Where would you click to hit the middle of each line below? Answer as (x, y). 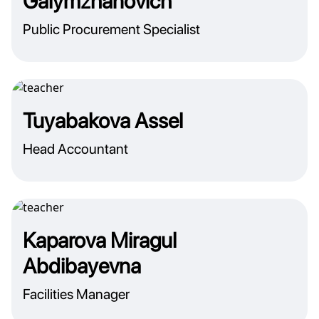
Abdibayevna (82, 266)
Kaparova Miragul (100, 240)
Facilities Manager (76, 294)
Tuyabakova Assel (103, 120)
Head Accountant (75, 149)
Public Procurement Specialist (111, 29)
